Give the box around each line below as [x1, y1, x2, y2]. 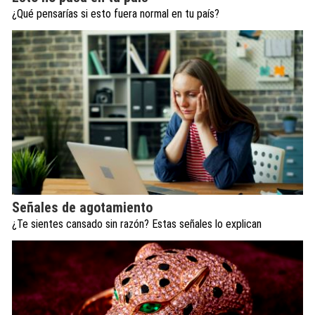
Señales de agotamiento [12, 198, 153, 216]
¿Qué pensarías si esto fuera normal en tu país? [12, 7, 219, 21]
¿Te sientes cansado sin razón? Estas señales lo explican [12, 217, 262, 231]
